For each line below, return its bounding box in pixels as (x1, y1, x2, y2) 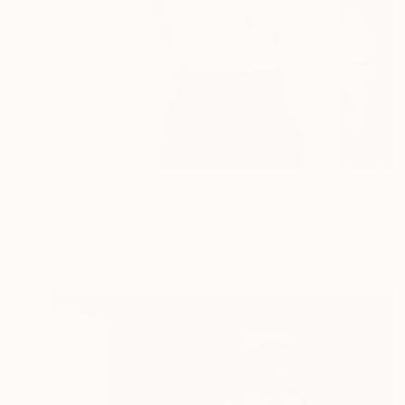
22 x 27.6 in (217, 233, 285, 250)
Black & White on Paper (51, 233, 191, 250)
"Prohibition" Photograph (51, 192, 229, 211)
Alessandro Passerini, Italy (51, 213, 206, 230)
